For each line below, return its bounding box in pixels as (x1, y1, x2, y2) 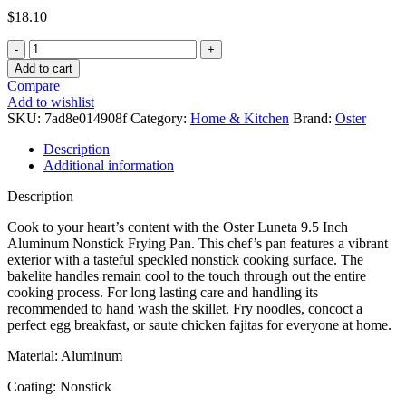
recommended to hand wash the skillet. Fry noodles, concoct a (7, 300, 362, 316)
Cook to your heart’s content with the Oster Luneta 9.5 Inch (7, 218, 348, 235)
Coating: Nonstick (7, 378, 111, 394)
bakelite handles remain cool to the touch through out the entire (7, 267, 366, 284)
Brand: (293, 110, 335, 126)
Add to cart (14, 61, 72, 75)
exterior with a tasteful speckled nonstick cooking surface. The (7, 251, 363, 267)
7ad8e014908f (44, 110, 130, 126)
